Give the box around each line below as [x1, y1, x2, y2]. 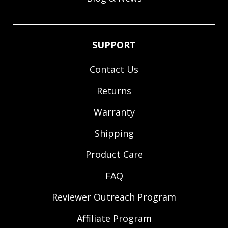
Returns [97, 84, 131, 97]
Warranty [93, 105, 135, 118]
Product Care [85, 148, 143, 161]
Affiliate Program [76, 212, 152, 224]
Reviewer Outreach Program [52, 190, 176, 203]
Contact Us [90, 63, 138, 76]
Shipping [94, 127, 134, 139]
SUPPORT [92, 38, 136, 51]
